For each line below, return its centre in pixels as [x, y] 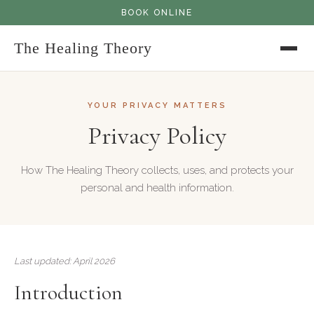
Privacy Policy [157, 136]
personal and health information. [157, 188]
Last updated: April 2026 [64, 261]
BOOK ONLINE [157, 13]
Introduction [68, 293]
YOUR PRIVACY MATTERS [157, 105]
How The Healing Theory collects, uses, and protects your [157, 170]
